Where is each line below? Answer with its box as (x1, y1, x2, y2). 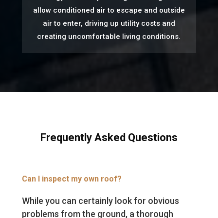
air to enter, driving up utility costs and (42, 19, 175, 28)
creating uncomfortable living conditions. (37, 32, 181, 41)
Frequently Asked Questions (40, 131, 178, 144)
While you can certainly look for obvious (21, 196, 179, 206)
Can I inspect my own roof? (21, 174, 122, 184)
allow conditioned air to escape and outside (33, 6, 185, 15)
